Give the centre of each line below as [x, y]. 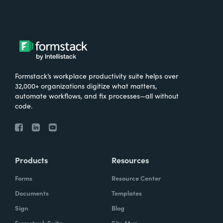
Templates [127, 193]
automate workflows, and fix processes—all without [97, 95]
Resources [130, 160]
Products [31, 160]
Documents [32, 193]
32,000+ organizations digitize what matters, [86, 85]
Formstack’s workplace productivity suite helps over [97, 75]
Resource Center [136, 178]
